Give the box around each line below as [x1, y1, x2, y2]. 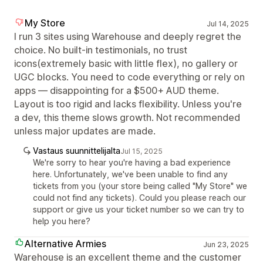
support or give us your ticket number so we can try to [33, 204, 244, 214]
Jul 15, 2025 [120, 147, 163, 156]
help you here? [33, 216, 90, 226]
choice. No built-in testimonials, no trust [14, 44, 187, 56]
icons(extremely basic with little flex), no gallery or [14, 58, 238, 69]
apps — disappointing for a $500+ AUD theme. [14, 85, 219, 96]
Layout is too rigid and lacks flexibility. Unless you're [14, 98, 242, 110]
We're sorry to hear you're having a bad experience [33, 157, 231, 167]
